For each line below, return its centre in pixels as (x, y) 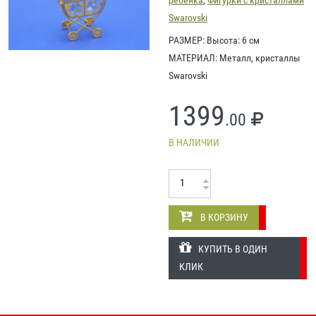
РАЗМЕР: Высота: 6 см (214, 40)
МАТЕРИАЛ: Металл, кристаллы (235, 57)
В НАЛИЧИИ (194, 142)
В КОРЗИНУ (224, 217)
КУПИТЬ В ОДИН (233, 249)
